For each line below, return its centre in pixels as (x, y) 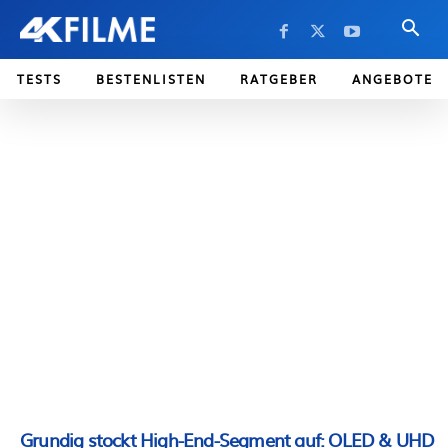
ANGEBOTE (392, 79)
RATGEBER (279, 79)
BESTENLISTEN (151, 79)
